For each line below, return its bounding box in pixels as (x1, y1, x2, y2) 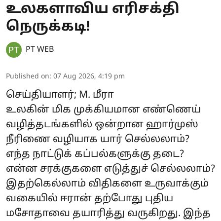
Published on (6, 72, 49, 81)
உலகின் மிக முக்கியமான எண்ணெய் (6, 104, 201, 116)
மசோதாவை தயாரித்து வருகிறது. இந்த (6, 207, 211, 220)
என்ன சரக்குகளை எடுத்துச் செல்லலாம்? (6, 163, 215, 175)
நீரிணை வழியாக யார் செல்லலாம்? (6, 133, 189, 146)
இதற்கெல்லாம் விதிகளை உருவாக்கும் (6, 178, 209, 190)
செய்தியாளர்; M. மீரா (6, 89, 114, 101)
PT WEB (26, 44, 54, 55)
